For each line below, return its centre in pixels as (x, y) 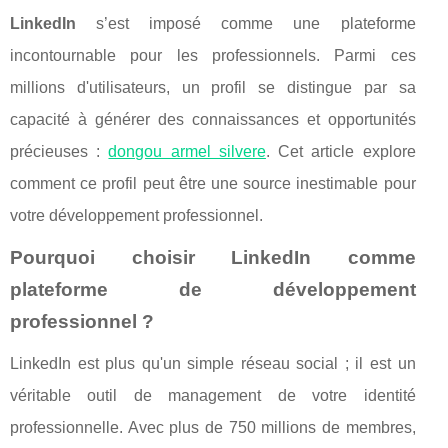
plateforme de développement (213, 289)
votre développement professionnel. (136, 215)
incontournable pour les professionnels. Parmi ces (213, 55)
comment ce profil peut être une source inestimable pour (213, 183)
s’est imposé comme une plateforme (246, 23)
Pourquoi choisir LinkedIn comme (213, 257)
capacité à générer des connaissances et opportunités (213, 119)
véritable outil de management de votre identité (213, 395)
